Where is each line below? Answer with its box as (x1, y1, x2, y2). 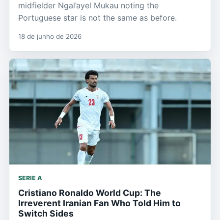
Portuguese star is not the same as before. (18, 13, 177, 23)
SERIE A (18, 174, 42, 182)
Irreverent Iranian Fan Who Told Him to (18, 198, 181, 209)
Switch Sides (18, 208, 74, 219)
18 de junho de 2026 (18, 32, 82, 40)
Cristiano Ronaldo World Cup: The (18, 188, 161, 198)
